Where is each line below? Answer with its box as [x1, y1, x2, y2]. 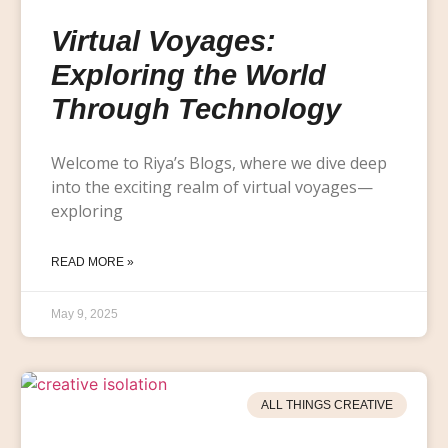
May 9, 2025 [50, 306, 118, 321]
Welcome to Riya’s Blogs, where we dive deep [50, 151, 387, 174]
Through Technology [50, 92, 341, 125]
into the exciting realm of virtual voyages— [50, 175, 373, 198]
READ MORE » [50, 254, 134, 269]
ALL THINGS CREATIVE [260, 397, 393, 412]
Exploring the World [50, 58, 326, 91]
